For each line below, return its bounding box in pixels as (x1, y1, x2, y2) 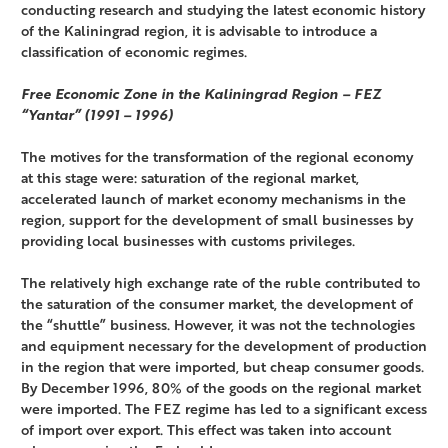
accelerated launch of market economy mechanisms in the (21, 188, 406, 210)
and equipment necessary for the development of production (21, 335, 427, 357)
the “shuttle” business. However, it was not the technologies (21, 314, 415, 336)
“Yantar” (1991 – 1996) (21, 104, 173, 126)
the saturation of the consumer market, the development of (21, 293, 413, 315)
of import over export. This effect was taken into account (21, 419, 391, 441)
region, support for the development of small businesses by (21, 209, 413, 231)
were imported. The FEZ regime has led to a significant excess (21, 398, 427, 420)
